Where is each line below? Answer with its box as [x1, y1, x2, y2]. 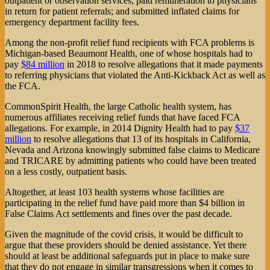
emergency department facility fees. [5, 17, 139, 28]
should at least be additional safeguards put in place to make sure [5, 251, 250, 262]
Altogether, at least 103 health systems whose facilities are [5, 187, 224, 198]
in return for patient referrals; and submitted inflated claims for [5, 6, 239, 17]
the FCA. [5, 81, 40, 92]
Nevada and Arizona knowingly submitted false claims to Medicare [5, 145, 260, 155]
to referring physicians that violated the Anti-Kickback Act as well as [5, 70, 265, 81]
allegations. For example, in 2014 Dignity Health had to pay [5, 123, 235, 134]
